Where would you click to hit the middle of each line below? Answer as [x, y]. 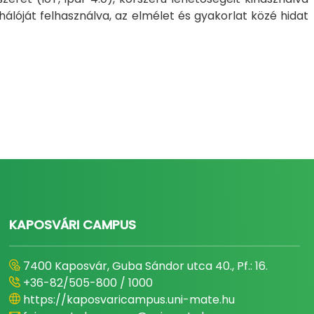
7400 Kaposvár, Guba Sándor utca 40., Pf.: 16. [146, 266]
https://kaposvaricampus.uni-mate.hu [129, 300]
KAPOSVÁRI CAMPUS [73, 225]
